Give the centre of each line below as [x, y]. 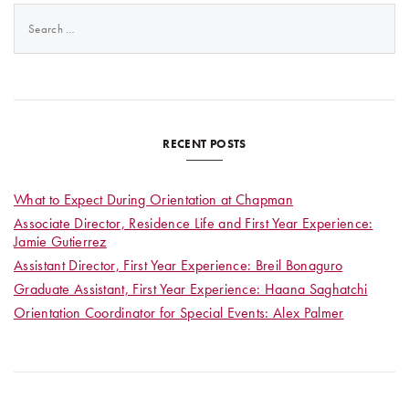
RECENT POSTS [204, 144]
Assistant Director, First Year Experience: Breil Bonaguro [178, 266]
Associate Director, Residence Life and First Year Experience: [194, 224]
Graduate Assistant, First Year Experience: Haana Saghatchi [191, 289]
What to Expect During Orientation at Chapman [154, 200]
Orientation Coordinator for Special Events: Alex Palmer [179, 313]
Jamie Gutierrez [60, 242]
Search [34, 11]
